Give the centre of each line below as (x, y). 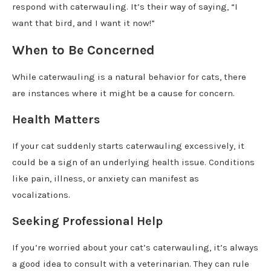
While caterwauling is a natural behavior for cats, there (129, 77)
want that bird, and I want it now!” (83, 23)
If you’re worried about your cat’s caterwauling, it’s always (135, 247)
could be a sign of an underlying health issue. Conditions (133, 162)
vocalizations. (41, 194)
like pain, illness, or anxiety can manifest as (106, 178)
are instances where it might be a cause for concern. (123, 93)
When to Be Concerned (83, 50)
